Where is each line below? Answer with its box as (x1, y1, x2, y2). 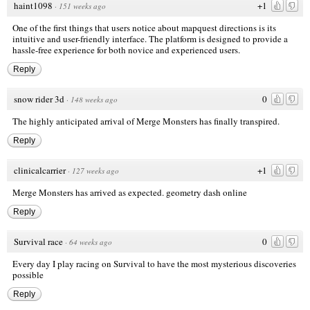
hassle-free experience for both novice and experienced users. (12, 44, 240, 57)
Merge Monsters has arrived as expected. (12, 186, 166, 199)
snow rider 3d (14, 93, 64, 106)
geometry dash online (166, 186, 247, 199)
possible (12, 268, 44, 282)
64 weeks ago (69, 237, 112, 248)
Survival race (14, 235, 63, 248)
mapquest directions (181, 21, 257, 35)
